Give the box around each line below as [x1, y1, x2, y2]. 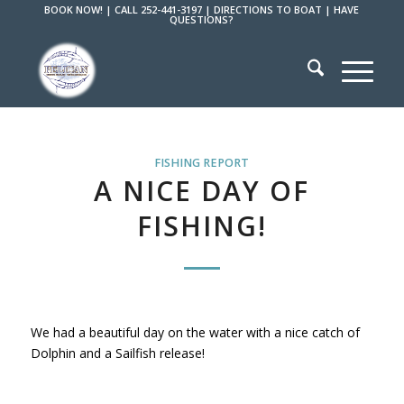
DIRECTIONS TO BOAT [214, 3, 323, 16]
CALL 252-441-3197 [115, 3, 203, 16]
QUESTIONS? [170, 13, 234, 26]
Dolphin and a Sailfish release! [30, 344, 205, 362]
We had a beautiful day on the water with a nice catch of [30, 323, 360, 341]
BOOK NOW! [44, 3, 104, 16]
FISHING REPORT [154, 155, 250, 170]
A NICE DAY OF [94, 172, 310, 209]
